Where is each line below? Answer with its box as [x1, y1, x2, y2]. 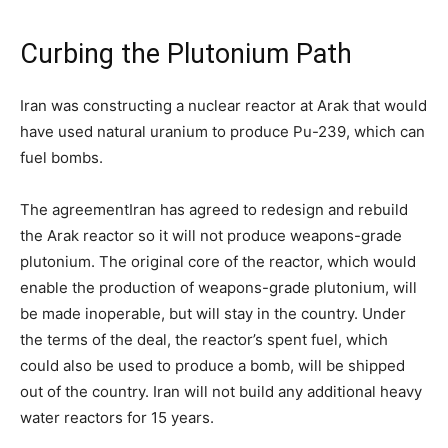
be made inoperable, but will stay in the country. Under [20, 304, 406, 323]
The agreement [20, 200, 129, 219]
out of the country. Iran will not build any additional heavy [20, 382, 422, 401]
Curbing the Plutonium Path [20, 38, 352, 70]
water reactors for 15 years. [20, 408, 214, 427]
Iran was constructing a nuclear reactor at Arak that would [20, 96, 427, 115]
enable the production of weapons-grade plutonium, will [20, 278, 417, 297]
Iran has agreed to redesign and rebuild [129, 200, 408, 219]
